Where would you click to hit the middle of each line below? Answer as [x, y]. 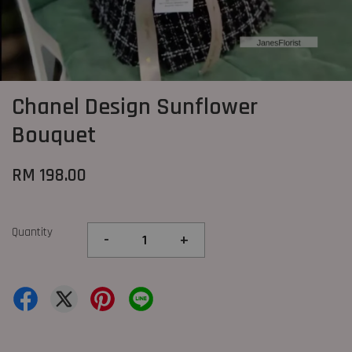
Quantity [32, 232]
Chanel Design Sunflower [135, 107]
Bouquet [54, 135]
